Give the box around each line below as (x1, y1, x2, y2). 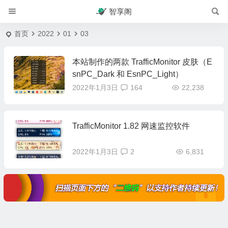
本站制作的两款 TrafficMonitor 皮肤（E (72, 58, 212, 66)
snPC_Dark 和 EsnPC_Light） (72, 70, 183, 78)
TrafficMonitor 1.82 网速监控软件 (72, 122, 190, 130)
